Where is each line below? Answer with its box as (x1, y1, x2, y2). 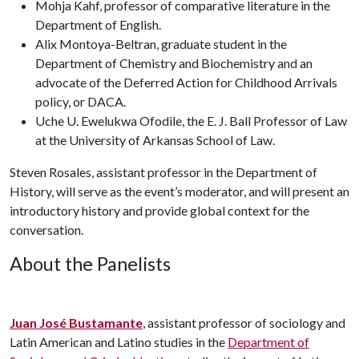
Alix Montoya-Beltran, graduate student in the (35, 36, 287, 51)
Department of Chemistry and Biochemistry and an (35, 55, 313, 71)
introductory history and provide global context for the (10, 203, 309, 218)
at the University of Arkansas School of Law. (35, 132, 275, 147)
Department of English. (35, 17, 161, 32)
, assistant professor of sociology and (143, 315, 345, 330)
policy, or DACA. (35, 94, 126, 109)
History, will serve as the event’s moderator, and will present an (10, 184, 349, 199)
